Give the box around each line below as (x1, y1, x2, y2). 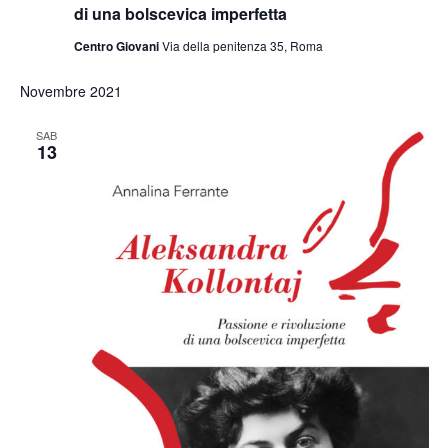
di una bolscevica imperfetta (73, 2, 287, 26)
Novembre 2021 (19, 81, 122, 102)
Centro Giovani (73, 37, 162, 56)
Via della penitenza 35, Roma (161, 37, 323, 55)
